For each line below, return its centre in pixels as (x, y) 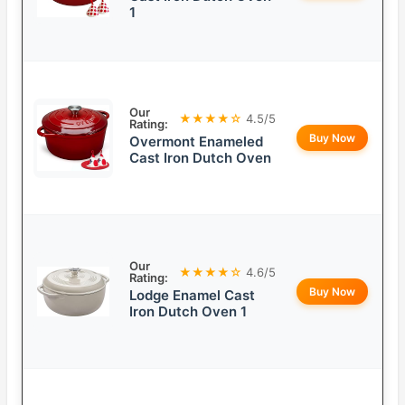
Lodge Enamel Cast (192, 296)
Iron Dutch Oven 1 (188, 312)
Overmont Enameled (196, 142)
